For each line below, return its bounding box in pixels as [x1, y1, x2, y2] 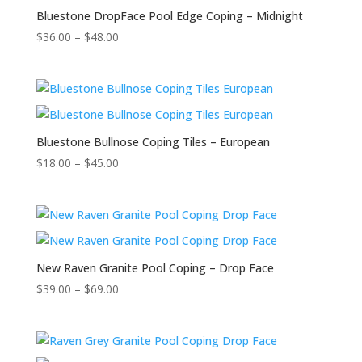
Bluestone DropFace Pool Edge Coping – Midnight [36, 7, 303, 23]
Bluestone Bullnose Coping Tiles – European [36, 134, 270, 150]
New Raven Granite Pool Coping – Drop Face [36, 260, 274, 276]
